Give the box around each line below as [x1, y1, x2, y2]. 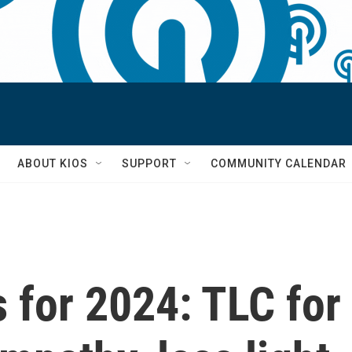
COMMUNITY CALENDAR [211, 157, 346, 170]
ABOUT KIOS [17, 157, 88, 170]
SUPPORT [122, 157, 177, 170]
